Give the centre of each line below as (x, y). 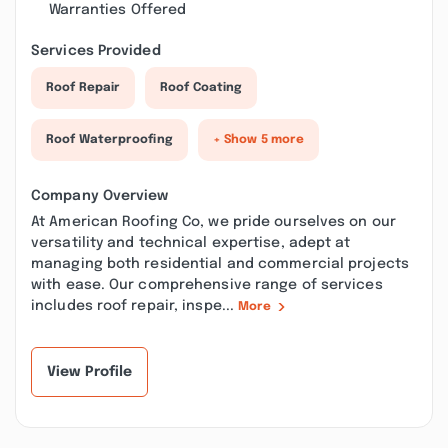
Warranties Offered (117, 10)
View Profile (90, 372)
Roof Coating (201, 88)
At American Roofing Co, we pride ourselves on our (213, 222)
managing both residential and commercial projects (220, 264)
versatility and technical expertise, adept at (191, 243)
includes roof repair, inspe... (135, 306)
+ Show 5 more (258, 140)
